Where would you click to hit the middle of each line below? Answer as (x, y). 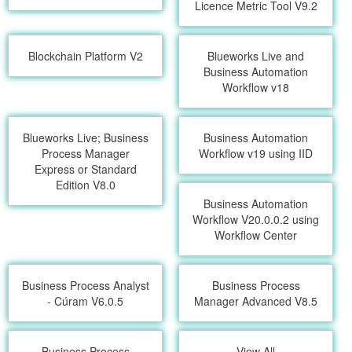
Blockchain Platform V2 (85, 56)
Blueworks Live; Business (85, 137)
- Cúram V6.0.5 (86, 301)
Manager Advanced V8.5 (256, 301)
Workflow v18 (256, 87)
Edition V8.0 (85, 185)
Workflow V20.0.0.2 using (256, 219)
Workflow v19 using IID (256, 153)
